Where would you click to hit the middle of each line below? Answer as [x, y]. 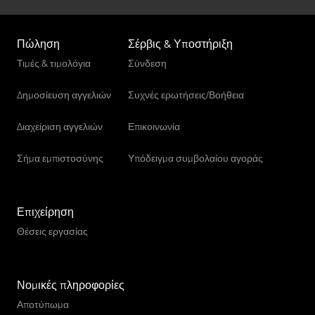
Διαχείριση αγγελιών [60, 126]
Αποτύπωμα [43, 304]
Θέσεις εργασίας [52, 231]
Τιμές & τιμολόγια [54, 63]
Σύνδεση [147, 63]
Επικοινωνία [154, 126]
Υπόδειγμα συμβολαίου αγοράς [195, 158]
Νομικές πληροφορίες [71, 284]
